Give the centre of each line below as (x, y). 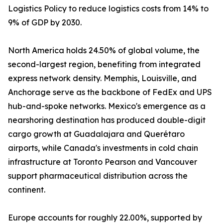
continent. (27, 190)
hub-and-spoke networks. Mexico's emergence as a (107, 106)
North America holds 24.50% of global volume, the (104, 51)
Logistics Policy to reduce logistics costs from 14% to (108, 9)
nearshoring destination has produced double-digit (107, 120)
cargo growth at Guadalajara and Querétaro (96, 134)
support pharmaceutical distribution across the (98, 176)
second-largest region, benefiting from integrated (104, 64)
